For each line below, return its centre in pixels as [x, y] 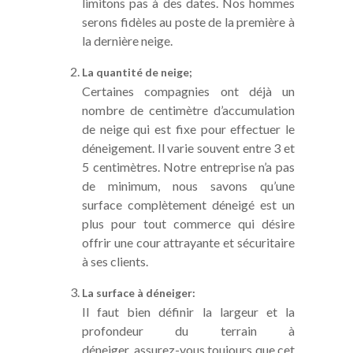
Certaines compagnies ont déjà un [188, 91]
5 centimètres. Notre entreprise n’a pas [188, 166]
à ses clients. [115, 261]
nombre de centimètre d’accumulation [188, 110]
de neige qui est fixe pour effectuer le [188, 128]
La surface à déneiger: [139, 292]
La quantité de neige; [137, 72]
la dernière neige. [127, 40]
